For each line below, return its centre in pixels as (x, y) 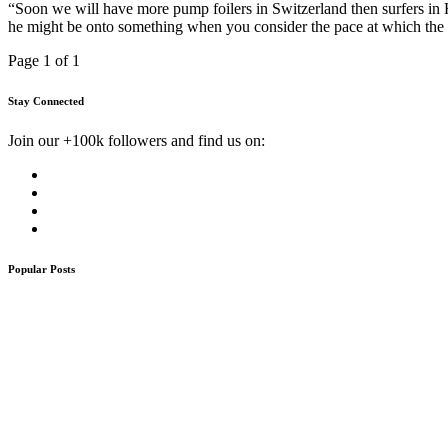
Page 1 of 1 (44, 61)
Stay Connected (46, 101)
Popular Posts (41, 269)
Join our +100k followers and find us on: (136, 141)
